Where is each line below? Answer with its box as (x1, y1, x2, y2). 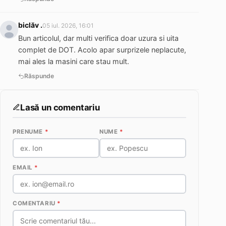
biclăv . (18, 20, 42, 29)
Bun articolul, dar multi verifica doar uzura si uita (18, 33, 179, 42)
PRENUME (13, 128, 45, 136)
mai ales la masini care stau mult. (18, 56, 129, 66)
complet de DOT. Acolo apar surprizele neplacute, (18, 45, 186, 54)
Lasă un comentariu (20, 102, 100, 112)
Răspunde (24, 72, 54, 80)
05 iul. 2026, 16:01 (42, 21, 94, 29)
